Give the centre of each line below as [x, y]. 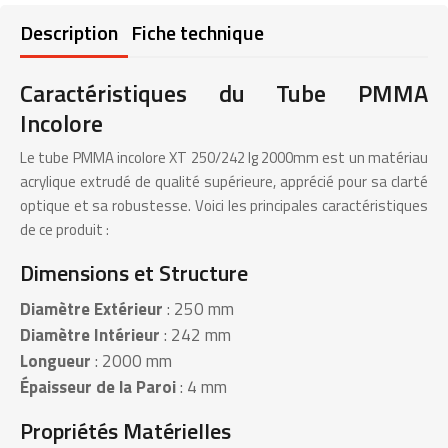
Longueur [55, 361]
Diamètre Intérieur [90, 335]
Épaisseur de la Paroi [98, 387]
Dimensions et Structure [134, 273]
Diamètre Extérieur [91, 309]
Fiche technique [198, 32]
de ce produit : [64, 229]
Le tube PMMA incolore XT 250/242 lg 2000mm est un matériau [224, 157]
